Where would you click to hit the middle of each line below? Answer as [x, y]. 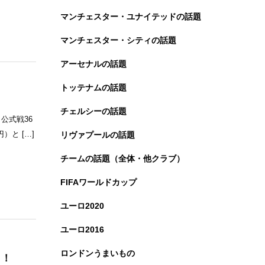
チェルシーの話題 [93, 111]
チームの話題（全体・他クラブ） [122, 158]
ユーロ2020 [82, 206]
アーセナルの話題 [93, 64]
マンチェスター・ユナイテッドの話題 [131, 16]
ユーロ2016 [82, 229]
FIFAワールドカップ [98, 182]
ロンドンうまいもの [98, 253]
